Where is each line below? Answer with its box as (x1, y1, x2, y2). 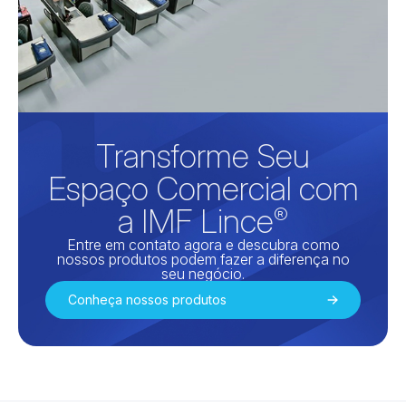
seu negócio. (161, 265, 245, 284)
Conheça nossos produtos (68, 292, 227, 308)
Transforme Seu (96, 136, 310, 177)
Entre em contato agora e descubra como (66, 236, 340, 255)
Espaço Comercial (47, 169, 292, 209)
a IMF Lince (118, 201, 274, 242)
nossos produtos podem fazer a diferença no (56, 250, 350, 269)
